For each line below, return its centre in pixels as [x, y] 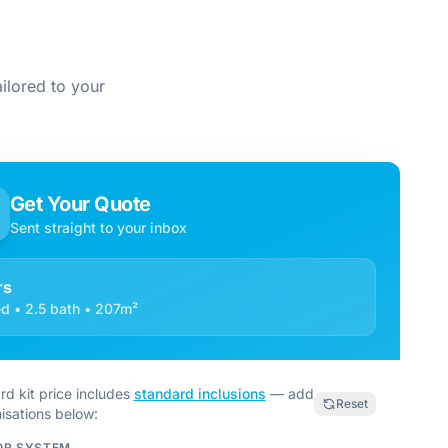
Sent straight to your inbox [98, 227]
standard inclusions [199, 393]
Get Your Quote [80, 204]
